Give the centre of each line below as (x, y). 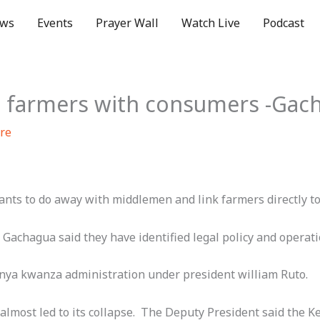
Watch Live (211, 23)
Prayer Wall (127, 23)
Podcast (284, 23)
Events (55, 23)
